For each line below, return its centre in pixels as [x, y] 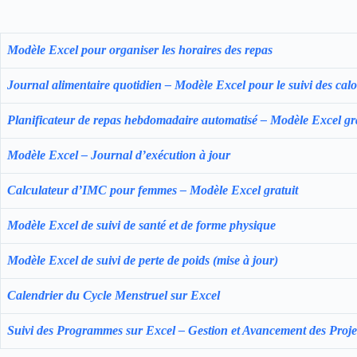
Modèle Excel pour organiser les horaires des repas [140, 50]
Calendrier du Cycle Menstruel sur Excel [114, 295]
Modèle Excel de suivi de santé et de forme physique [141, 225]
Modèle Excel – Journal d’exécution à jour [119, 155]
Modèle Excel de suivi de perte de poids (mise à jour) [143, 260]
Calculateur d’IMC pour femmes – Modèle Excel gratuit [153, 190]
